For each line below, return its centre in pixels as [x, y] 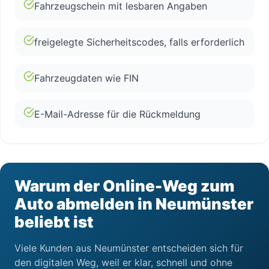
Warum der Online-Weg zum [124, 186]
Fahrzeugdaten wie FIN [86, 78]
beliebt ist [54, 222]
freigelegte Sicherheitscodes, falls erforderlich [139, 42]
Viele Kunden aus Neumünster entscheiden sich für [129, 248]
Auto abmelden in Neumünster [134, 204]
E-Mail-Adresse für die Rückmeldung [117, 114]
